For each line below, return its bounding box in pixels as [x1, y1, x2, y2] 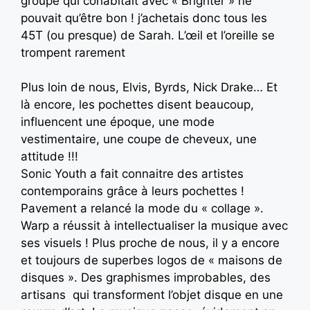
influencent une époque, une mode [21, 115, 215, 129]
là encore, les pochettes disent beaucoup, [21, 98, 254, 112]
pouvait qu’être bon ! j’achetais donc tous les [21, 10, 267, 25]
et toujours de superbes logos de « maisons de [21, 253, 282, 268]
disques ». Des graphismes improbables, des [21, 271, 271, 285]
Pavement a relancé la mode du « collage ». [21, 201, 264, 216]
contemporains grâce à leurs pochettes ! [21, 184, 244, 199]
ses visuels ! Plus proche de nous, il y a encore [21, 236, 280, 250]
